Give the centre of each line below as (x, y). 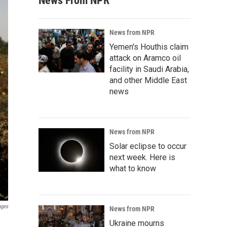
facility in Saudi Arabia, (149, 69)
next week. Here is (142, 157)
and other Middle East (148, 80)
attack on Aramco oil (145, 58)
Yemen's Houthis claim (149, 47)
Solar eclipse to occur (148, 146)
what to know (133, 168)
